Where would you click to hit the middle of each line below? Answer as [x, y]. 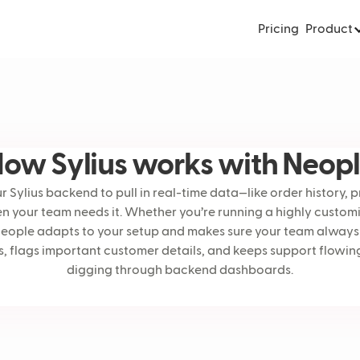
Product [329, 30]
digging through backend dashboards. [180, 271]
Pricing [278, 30]
